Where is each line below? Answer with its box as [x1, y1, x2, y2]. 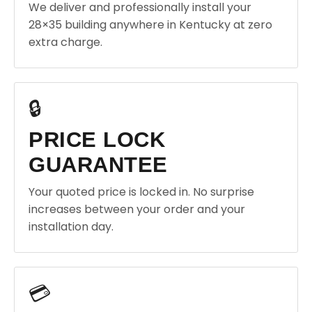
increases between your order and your [29, 201, 245, 217]
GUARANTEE [29, 153, 168, 177]
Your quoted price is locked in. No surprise [29, 184, 254, 200]
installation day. [29, 219, 114, 235]
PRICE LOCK [29, 127, 165, 152]
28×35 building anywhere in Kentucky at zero [29, 17, 272, 33]
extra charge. [29, 34, 102, 50]
